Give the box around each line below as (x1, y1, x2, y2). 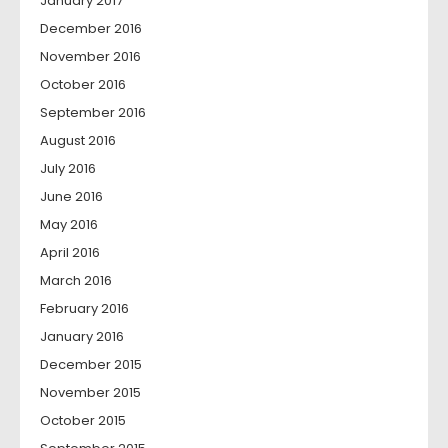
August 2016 (40, 131, 116, 150)
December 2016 (40, 19, 142, 38)
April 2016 (40, 243, 100, 262)
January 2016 (40, 327, 124, 346)
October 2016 (40, 75, 126, 94)
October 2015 (40, 411, 126, 430)
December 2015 (40, 355, 142, 374)
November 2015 (40, 383, 141, 402)
